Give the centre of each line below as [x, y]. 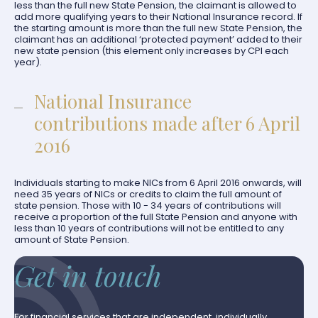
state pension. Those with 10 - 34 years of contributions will [148, 205]
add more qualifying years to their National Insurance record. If [158, 17]
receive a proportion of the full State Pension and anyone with [156, 217]
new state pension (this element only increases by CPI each [152, 51]
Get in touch [88, 275]
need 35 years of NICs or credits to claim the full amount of [148, 194]
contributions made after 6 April [167, 123]
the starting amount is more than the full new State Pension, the [158, 28]
